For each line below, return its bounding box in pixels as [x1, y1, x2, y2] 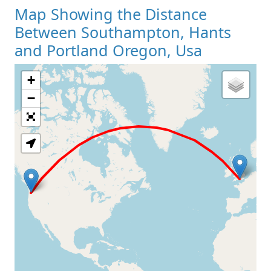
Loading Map [73, 90, 198, 121]
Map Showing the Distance [15, 3, 207, 24]
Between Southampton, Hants [15, 21, 231, 42]
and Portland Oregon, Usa [15, 39, 202, 60]
